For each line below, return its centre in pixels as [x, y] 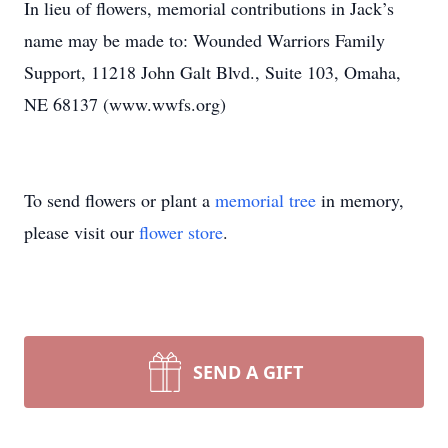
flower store [181, 232]
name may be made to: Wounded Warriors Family [204, 40]
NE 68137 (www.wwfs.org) [125, 104]
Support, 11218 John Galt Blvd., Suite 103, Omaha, [212, 72]
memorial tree [265, 200]
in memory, [360, 200]
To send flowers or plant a [119, 200]
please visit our [81, 232]
